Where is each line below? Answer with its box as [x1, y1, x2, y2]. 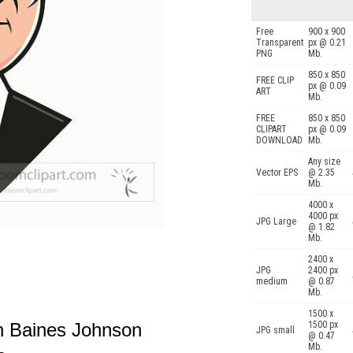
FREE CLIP [256, 75, 294, 86]
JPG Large [256, 216, 296, 227]
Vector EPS [256, 167, 298, 178]
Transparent [256, 37, 303, 48]
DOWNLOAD [256, 135, 303, 146]
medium [256, 276, 288, 287]
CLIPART [256, 124, 287, 135]
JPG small [256, 325, 295, 336]
